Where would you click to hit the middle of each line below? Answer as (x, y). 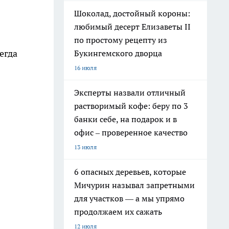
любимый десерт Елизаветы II (132, 27)
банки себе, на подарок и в (125, 119)
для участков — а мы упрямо (129, 198)
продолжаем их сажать (118, 212)
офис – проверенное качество (131, 132)
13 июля (85, 147)
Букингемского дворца (118, 53)
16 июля (85, 68)
